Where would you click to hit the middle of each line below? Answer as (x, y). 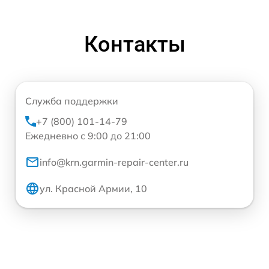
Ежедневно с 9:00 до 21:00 (88, 135)
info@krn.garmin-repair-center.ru (114, 162)
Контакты (134, 44)
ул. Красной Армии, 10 (93, 188)
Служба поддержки (72, 101)
